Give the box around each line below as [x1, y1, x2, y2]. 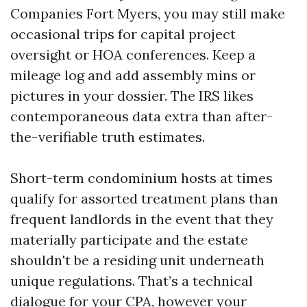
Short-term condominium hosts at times [10, 169, 273, 186]
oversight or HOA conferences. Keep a [10, 46, 256, 63]
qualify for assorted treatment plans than [10, 190, 278, 207]
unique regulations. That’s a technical [10, 272, 253, 289]
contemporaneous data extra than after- [10, 108, 273, 125]
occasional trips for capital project [10, 25, 236, 42]
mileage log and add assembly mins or [10, 66, 256, 84]
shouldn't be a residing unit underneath [10, 251, 265, 269]
